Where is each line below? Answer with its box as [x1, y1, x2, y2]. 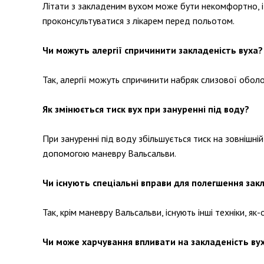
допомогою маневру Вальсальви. [42, 147, 176, 159]
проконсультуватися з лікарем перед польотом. [42, 15, 235, 27]
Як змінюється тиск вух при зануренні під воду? [42, 103, 249, 115]
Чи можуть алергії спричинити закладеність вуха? [42, 44, 263, 56]
